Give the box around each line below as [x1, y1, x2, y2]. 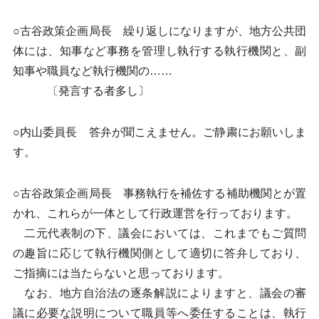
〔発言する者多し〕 [12, 85, 150, 97]
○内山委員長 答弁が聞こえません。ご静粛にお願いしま [12, 126, 307, 138]
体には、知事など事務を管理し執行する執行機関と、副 [12, 45, 307, 57]
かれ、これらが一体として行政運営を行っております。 [12, 207, 298, 219]
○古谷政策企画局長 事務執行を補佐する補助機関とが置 [12, 187, 307, 199]
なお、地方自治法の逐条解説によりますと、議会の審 [12, 287, 307, 299]
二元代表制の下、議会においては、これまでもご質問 [12, 227, 307, 239]
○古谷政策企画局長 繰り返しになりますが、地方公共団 [12, 25, 307, 37]
